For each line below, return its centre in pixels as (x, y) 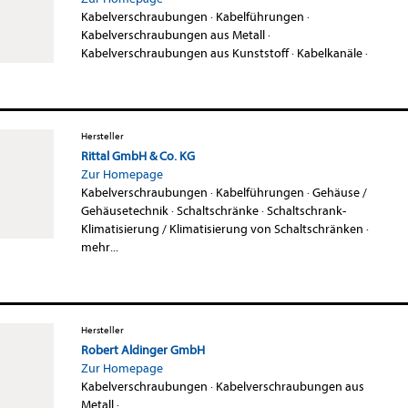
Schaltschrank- (306, 210)
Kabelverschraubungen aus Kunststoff (184, 53)
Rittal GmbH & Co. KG (138, 156)
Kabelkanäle (329, 53)
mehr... (99, 247)
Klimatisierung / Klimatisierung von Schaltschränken (222, 229)
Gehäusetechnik (124, 210)
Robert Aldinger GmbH (143, 350)
